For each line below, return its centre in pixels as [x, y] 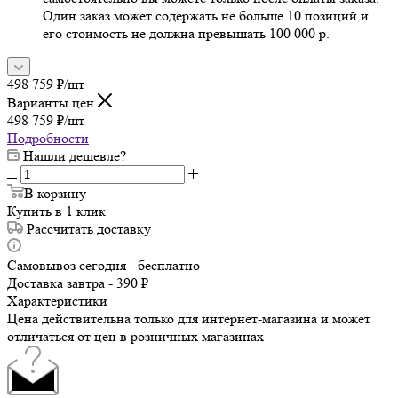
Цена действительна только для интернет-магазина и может [189, 318]
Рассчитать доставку [89, 228]
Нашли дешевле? [75, 155]
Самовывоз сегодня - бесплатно [103, 265]
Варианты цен [52, 102]
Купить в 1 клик [56, 211]
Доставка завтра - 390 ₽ [78, 283]
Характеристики [57, 300]
